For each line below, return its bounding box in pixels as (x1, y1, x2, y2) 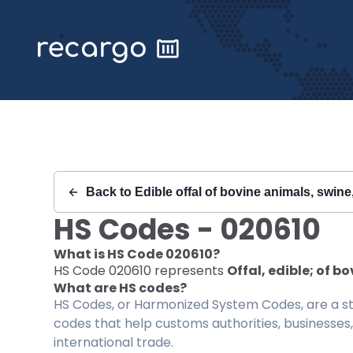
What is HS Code (54, 245, 165, 263)
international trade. (54, 333, 173, 351)
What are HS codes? (54, 279, 187, 297)
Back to (86, 185, 135, 199)
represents (151, 262, 227, 280)
